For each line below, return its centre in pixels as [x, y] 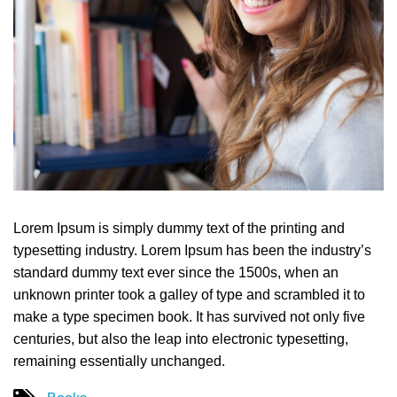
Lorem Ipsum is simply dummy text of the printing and [179, 228]
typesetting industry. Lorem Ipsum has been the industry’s [192, 250]
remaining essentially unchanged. [119, 361]
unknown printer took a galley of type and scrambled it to [189, 294]
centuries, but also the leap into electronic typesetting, [181, 339]
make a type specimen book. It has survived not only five [189, 316]
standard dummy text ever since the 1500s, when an [176, 272]
